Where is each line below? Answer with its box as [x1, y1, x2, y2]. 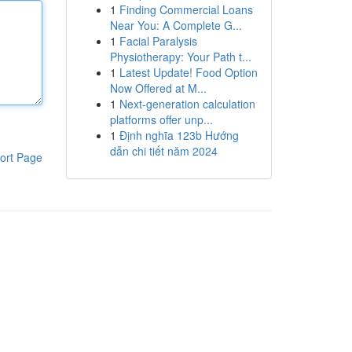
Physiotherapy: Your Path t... [109, 49, 251, 64]
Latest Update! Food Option [119, 64, 258, 80]
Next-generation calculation [119, 96, 255, 112]
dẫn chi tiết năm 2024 [109, 143, 218, 159]
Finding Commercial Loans [119, 2, 253, 17]
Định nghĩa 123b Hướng [119, 127, 239, 143]
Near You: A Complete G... [109, 17, 242, 33]
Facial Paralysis [119, 33, 197, 49]
